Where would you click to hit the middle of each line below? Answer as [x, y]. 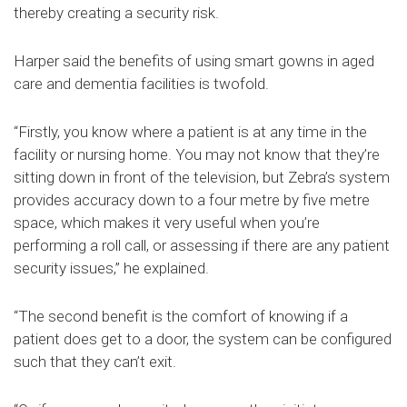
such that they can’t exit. [95, 361]
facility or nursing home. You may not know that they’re [197, 154]
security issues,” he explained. [111, 268]
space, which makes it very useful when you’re [167, 222]
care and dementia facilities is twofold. [141, 83]
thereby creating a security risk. [116, 12]
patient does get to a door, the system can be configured [203, 338]
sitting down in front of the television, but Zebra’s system [202, 177]
